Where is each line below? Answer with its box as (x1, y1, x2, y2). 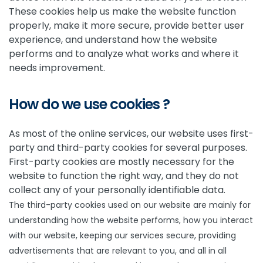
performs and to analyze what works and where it (9, 47, 239, 60)
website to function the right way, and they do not (9, 169, 239, 183)
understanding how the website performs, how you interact (9, 214, 253, 226)
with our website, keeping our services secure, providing (9, 230, 236, 241)
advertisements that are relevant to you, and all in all (9, 245, 227, 257)
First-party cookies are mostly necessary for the (9, 155, 234, 168)
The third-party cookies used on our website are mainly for (9, 199, 251, 211)
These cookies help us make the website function (9, 5, 236, 18)
